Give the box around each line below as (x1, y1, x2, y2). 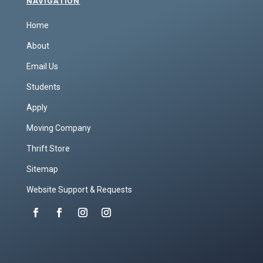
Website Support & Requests (26, 185, 132, 195)
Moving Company (26, 123, 91, 133)
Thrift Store (26, 144, 70, 154)
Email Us (26, 62, 58, 72)
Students (26, 82, 60, 92)
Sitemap (26, 164, 58, 174)
